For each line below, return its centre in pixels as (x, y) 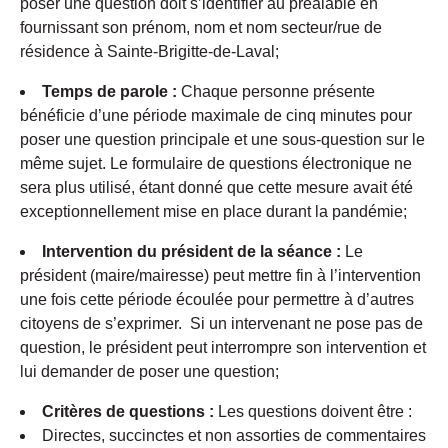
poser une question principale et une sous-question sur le (222, 140)
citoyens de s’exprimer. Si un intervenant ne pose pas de (221, 324)
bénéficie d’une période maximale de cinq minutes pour (216, 116)
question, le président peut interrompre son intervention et (223, 348)
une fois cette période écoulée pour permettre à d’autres (217, 300)
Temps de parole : (109, 92)
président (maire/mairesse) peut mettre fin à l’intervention (220, 276)
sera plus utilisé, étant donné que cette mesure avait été (216, 188)
